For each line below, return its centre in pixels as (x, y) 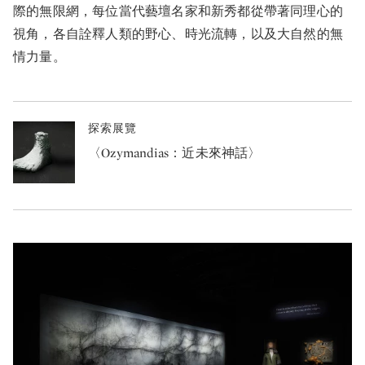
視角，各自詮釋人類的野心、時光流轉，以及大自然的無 (178, 34)
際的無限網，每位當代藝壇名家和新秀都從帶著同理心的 (178, 11)
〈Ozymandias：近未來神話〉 (175, 153)
